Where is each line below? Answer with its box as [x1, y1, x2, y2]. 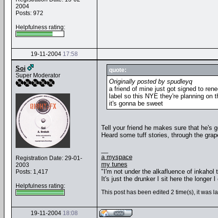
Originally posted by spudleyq [109, 78, 192, 85]
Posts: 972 [15, 10, 43, 17]
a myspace [101, 153, 132, 161]
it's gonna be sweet [109, 100, 163, 107]
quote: [109, 67, 127, 73]
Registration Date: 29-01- [15, 155, 82, 162]
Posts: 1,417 [15, 168, 48, 175]
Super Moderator [15, 72, 60, 79]
